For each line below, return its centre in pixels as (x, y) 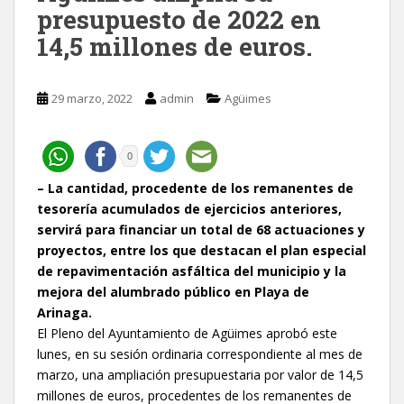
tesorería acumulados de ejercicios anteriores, (189, 208)
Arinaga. (64, 312)
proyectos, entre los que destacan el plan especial (202, 250)
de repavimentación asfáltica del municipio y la (192, 271)
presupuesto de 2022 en (179, 19)
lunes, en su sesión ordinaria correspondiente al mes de (200, 353)
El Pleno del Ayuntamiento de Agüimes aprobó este (187, 333)
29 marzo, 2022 (92, 98)
